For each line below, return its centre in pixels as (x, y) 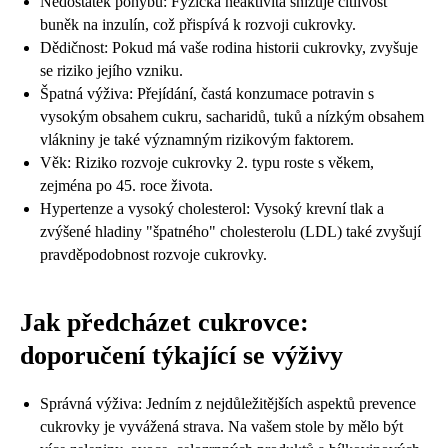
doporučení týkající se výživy (181, 355)
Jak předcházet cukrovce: (164, 322)
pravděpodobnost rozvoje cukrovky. (153, 254)
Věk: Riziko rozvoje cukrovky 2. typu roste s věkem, (207, 162)
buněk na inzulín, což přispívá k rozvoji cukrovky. (198, 24)
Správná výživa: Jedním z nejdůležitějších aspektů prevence (228, 403)
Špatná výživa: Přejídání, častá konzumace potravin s (207, 93)
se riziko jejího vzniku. (111, 70)
